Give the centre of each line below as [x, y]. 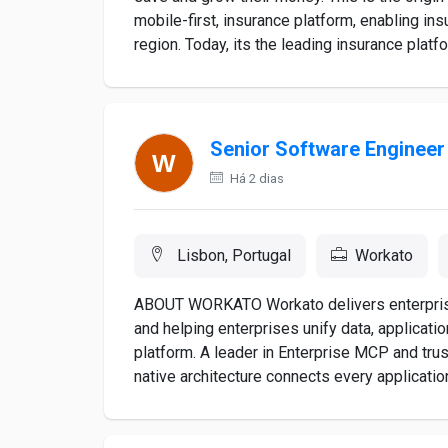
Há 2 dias [255, 178]
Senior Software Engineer [327, 149]
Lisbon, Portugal [232, 255]
